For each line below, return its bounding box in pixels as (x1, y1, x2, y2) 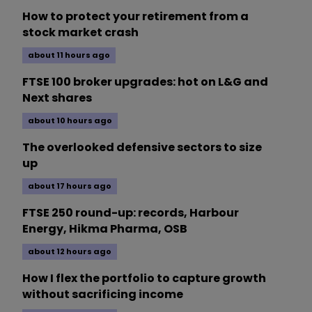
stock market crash (22, 24, 139, 41)
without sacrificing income (22, 286, 183, 303)
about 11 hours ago (28, 49, 110, 61)
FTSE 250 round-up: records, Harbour (22, 205, 239, 221)
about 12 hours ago (28, 246, 111, 258)
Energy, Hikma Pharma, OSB (22, 221, 187, 237)
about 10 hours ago (28, 115, 112, 127)
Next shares (22, 90, 92, 107)
